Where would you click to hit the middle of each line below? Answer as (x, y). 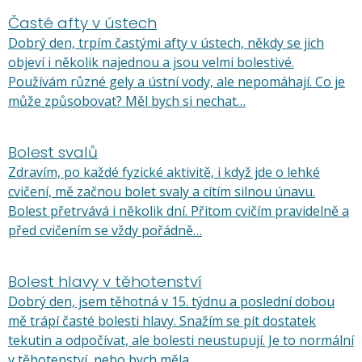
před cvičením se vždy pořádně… (105, 230)
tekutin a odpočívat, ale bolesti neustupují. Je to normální (181, 340)
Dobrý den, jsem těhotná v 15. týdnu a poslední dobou (171, 301)
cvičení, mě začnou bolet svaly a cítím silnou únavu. (162, 192)
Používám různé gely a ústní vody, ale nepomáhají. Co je (177, 82)
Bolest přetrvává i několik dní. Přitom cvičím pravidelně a (179, 211)
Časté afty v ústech (82, 23)
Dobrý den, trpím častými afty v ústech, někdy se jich (166, 43)
